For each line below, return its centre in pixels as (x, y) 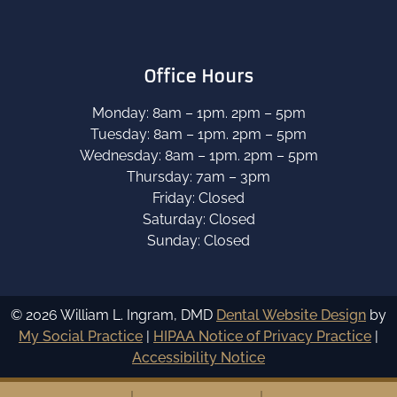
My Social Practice (81, 336)
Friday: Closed (198, 198)
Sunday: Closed (198, 240)
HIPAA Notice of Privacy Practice (262, 336)
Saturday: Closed (198, 219)
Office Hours (198, 76)
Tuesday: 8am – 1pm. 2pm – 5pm (198, 134)
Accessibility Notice (198, 357)
